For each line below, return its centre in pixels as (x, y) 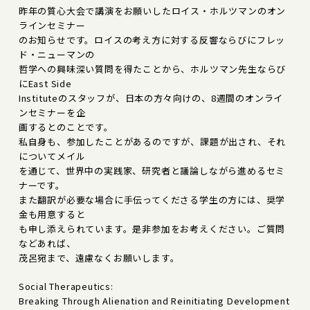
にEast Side (45, 83)
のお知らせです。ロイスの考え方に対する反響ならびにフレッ (152, 39)
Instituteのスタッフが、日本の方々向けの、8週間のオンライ (151, 98)
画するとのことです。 (66, 127)
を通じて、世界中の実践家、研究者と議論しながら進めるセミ (152, 170)
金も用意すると (52, 214)
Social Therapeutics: (66, 286)
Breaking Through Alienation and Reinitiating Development (154, 300)
